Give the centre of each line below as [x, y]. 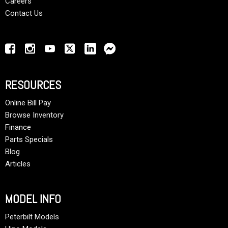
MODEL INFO [33, 199]
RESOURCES [33, 85]
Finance [18, 127]
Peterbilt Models [32, 217]
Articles [18, 164]
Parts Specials [29, 140]
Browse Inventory [34, 115]
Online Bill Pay [28, 103]
